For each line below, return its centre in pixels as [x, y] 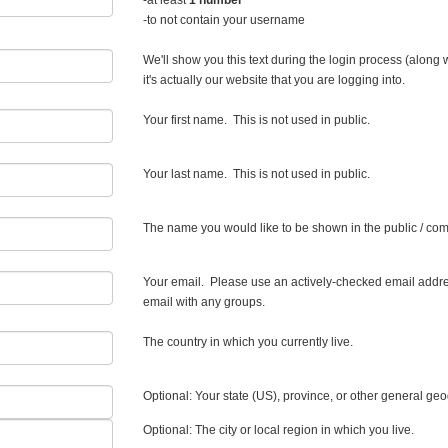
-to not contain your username [224, 20]
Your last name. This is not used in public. [256, 174]
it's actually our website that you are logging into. [274, 80]
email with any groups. [204, 302]
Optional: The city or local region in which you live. [278, 430]
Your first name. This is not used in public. [256, 120]
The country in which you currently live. [248, 342]
